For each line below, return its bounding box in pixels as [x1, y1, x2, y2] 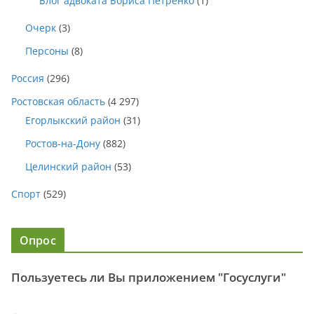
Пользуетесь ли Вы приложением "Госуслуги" [11, 269, 286, 286]
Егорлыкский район [25, 114, 121, 128]
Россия [11, 71, 44, 86]
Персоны [25, 44, 69, 58]
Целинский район [25, 160, 111, 174]
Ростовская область [11, 95, 105, 109]
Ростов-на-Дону [25, 137, 100, 151]
